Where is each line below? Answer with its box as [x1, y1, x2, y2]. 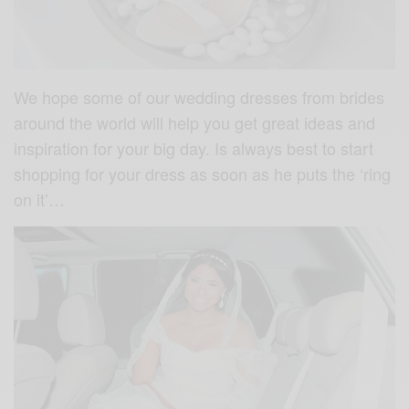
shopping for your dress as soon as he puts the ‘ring [14, 162, 392, 186]
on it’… [14, 187, 66, 212]
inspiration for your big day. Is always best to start [14, 136, 374, 161]
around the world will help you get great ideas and [14, 110, 376, 135]
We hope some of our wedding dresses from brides [14, 85, 385, 110]
